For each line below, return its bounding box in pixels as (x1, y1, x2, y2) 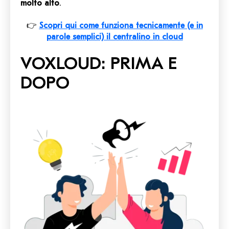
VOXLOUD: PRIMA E (20, 53, 177, 74)
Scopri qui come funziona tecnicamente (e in (39, 21, 203, 31)
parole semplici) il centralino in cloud (46, 32, 183, 42)
